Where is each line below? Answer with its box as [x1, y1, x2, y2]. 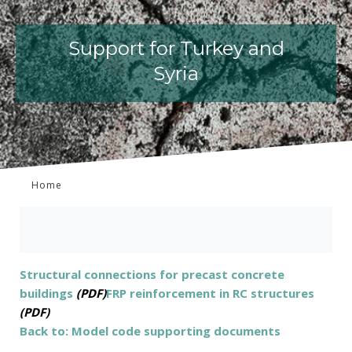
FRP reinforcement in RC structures [106, 285, 314, 301]
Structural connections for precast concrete [20, 266, 284, 282]
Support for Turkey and [68, 36, 284, 60]
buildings [20, 285, 76, 301]
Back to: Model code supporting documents [20, 323, 280, 339]
